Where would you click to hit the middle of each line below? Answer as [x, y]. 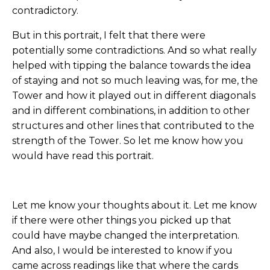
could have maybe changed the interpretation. [126, 236]
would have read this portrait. [83, 156]
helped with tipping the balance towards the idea [131, 66]
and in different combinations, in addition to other [131, 111]
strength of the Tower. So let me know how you [128, 141]
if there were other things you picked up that [122, 221]
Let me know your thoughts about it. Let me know [134, 206]
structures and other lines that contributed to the [133, 126]
